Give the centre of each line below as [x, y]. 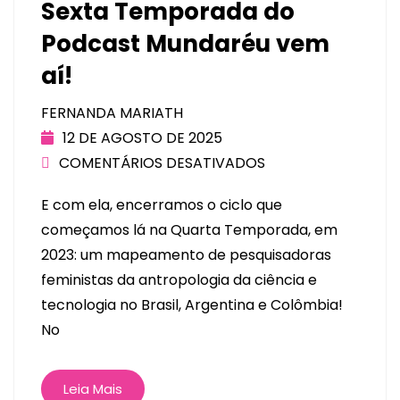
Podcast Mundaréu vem [185, 44]
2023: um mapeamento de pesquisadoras [186, 255]
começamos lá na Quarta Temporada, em [189, 230]
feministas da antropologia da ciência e [179, 280]
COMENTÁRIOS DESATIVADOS [162, 163]
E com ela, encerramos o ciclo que [162, 205]
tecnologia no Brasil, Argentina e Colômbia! [192, 305]
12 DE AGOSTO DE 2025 [142, 138]
